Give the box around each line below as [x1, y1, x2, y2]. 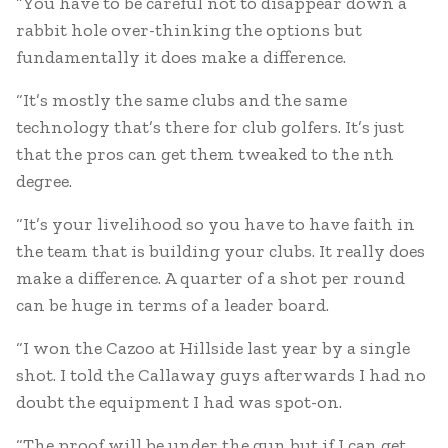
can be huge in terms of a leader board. [16, 294, 329, 316]
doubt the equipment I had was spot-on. [16, 391, 342, 413]
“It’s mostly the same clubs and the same [16, 89, 347, 111]
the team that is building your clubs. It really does [16, 240, 425, 262]
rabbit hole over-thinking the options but [16, 19, 362, 41]
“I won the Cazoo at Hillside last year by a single [16, 337, 410, 359]
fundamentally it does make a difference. [16, 46, 346, 68]
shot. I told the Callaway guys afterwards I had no [16, 364, 426, 386]
